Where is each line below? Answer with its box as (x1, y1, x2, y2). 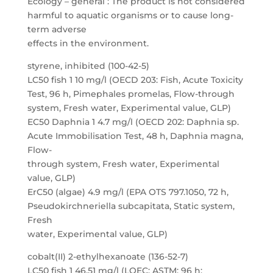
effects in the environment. (27, 38, 149, 49)
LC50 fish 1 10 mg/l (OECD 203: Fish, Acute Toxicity (27, 74, 243, 85)
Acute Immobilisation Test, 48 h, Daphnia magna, (27, 130, 243, 141)
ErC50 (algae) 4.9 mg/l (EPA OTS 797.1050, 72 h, (27, 186, 229, 197)
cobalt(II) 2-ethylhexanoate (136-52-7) (27, 251, 188, 262)
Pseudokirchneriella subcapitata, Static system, (27, 200, 235, 211)
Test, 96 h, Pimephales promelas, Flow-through (27, 88, 235, 99)
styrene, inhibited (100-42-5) (27, 60, 149, 71)
